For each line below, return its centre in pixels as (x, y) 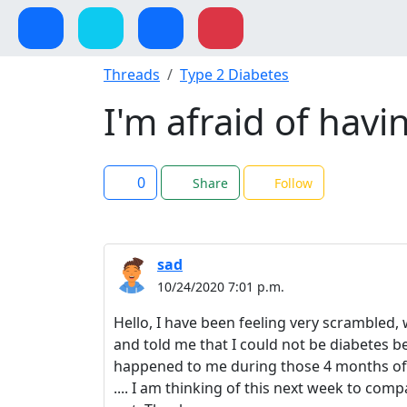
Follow (293, 183)
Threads (132, 74)
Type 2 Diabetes (234, 74)
